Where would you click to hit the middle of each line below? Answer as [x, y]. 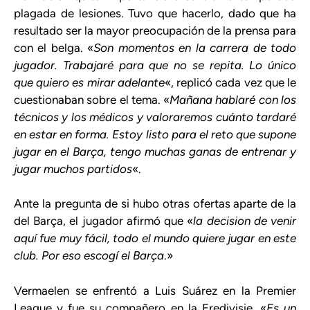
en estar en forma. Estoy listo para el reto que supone [155, 134]
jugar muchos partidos [73, 168]
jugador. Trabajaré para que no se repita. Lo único [155, 65]
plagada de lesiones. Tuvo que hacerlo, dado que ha [155, 13]
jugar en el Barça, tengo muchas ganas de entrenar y [155, 151]
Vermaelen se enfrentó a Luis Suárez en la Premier [155, 290]
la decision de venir [245, 221]
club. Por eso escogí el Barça [89, 256]
